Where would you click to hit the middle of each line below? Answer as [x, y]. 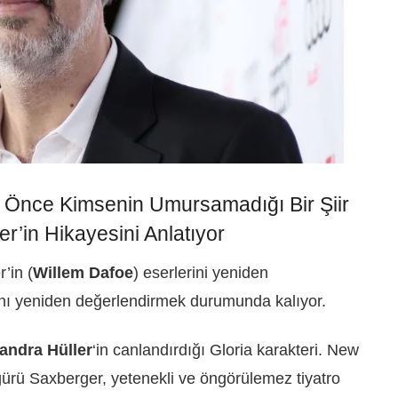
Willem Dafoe [83, 273]
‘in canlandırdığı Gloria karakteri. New [226, 350]
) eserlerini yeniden [201, 273]
